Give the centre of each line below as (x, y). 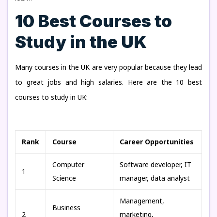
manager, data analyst (155, 178)
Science (64, 178)
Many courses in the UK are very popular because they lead (108, 67)
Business (66, 208)
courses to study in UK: (51, 97)
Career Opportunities (157, 142)
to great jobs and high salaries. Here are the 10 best (108, 82)
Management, (142, 201)
